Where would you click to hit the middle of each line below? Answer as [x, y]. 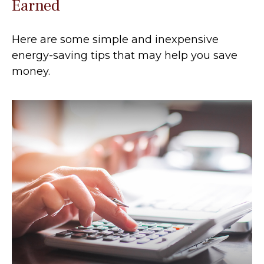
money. [31, 71]
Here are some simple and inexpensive [115, 39]
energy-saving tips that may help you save [125, 55]
